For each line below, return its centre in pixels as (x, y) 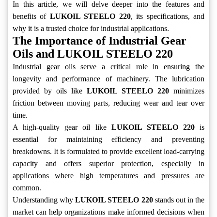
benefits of (31, 16)
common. (27, 188)
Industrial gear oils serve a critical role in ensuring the (108, 67)
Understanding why (44, 200)
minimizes (187, 91)
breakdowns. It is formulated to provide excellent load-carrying (108, 152)
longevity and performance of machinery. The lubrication (108, 79)
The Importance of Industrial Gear (100, 41)
